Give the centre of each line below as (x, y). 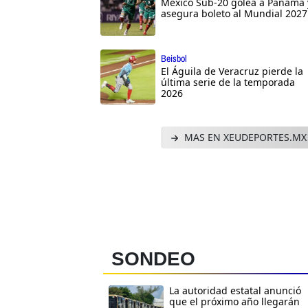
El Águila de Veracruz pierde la (232, 71)
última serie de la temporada (228, 82)
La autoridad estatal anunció (235, 291)
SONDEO (153, 259)
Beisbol (174, 59)
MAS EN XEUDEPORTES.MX (244, 137)
